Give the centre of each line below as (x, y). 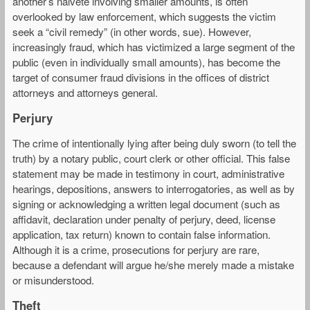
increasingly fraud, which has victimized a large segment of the (154, 46)
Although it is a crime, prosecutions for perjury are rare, (136, 250)
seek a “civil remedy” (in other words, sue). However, (132, 31)
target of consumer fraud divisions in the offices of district (141, 77)
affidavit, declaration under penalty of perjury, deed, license (144, 219)
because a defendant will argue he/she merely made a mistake (153, 265)
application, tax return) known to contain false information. (142, 235)
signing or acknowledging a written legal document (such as (146, 204)
